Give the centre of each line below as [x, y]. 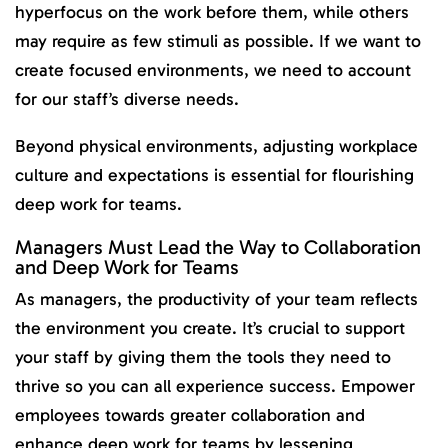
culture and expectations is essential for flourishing [214, 174]
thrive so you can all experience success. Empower [215, 386]
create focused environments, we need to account [213, 70]
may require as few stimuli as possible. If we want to [218, 41]
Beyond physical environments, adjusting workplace [216, 145]
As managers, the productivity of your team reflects [216, 299]
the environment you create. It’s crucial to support [210, 328]
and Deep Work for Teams [127, 266]
